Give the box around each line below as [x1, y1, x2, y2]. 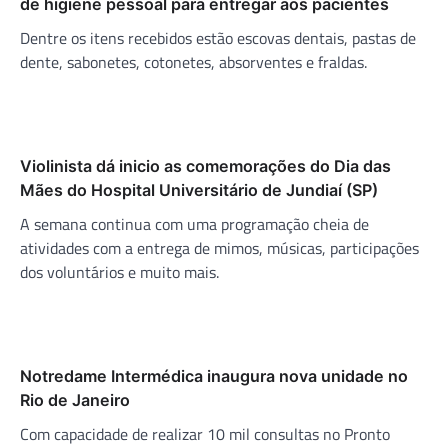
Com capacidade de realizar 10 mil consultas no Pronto [20, 421, 390, 446]
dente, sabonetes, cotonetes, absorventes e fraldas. [20, 49, 367, 74]
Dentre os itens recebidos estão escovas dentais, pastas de [20, 25, 416, 50]
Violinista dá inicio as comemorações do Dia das [20, 155, 391, 176]
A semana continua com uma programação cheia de [20, 211, 369, 236]
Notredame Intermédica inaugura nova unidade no [20, 365, 408, 386]
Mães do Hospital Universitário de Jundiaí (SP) [20, 179, 378, 200]
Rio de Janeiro [20, 389, 130, 410]
